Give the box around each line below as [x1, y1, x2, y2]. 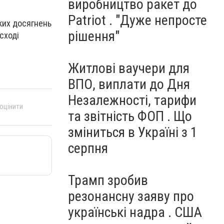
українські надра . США [68, 204, 202, 220]
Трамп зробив [68, 172, 148, 188]
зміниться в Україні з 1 [68, 124, 197, 140]
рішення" [68, 28, 119, 44]
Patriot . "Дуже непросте [68, 12, 207, 28]
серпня [68, 140, 108, 156]
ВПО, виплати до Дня [68, 76, 190, 92]
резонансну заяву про [68, 188, 194, 204]
